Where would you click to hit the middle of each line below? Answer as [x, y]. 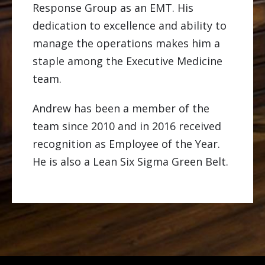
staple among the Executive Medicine [127, 61]
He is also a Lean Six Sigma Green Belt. [130, 161]
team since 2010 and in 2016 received [127, 126]
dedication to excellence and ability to [130, 25]
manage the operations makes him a [126, 43]
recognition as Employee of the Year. [126, 143]
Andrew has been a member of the [121, 108]
